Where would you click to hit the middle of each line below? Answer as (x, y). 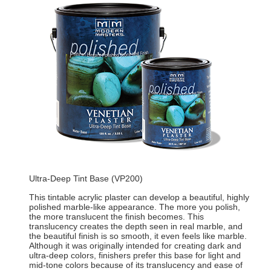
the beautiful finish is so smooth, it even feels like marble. (138, 236)
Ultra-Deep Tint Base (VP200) (86, 179)
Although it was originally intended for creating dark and (135, 246)
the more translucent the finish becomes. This (116, 217)
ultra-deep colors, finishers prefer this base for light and (135, 256)
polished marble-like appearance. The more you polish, (134, 207)
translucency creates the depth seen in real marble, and (135, 227)
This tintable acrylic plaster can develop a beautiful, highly (139, 198)
